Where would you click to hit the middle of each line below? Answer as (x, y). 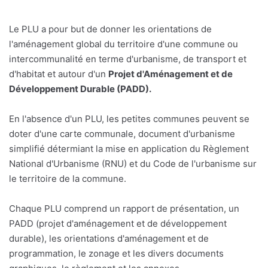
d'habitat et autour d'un (59, 74)
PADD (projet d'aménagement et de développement (118, 223)
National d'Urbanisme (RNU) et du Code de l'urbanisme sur (133, 163)
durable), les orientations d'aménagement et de (109, 238)
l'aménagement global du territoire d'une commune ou (124, 44)
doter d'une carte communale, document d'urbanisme (122, 133)
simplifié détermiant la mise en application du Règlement (129, 148)
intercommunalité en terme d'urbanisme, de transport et (128, 59)
